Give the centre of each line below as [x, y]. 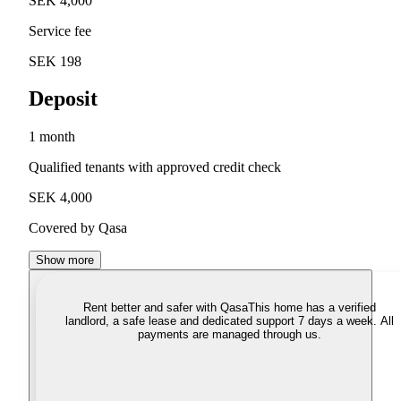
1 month [52, 137]
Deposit [63, 99]
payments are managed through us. [229, 335]
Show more [65, 260]
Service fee [60, 30]
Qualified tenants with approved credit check [155, 167]
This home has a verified [311, 308]
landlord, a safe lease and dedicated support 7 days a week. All [229, 321]
